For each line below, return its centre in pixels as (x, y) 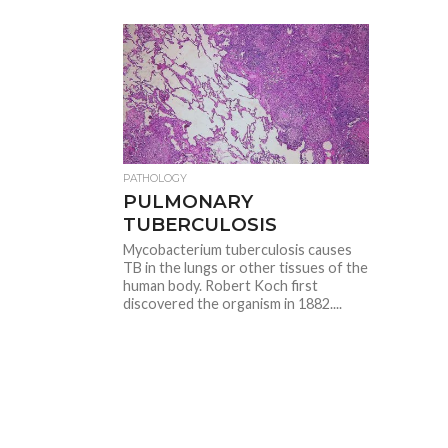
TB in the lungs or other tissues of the (246, 267)
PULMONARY (188, 201)
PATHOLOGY (155, 178)
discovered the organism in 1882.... (233, 303)
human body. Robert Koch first (221, 285)
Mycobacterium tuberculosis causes (238, 249)
